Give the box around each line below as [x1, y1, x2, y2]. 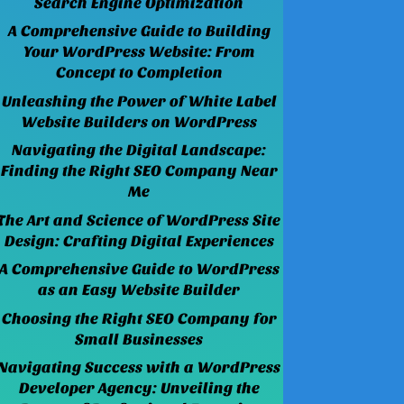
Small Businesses [75, 330, 204, 348]
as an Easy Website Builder [38, 281, 241, 299]
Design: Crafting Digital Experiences [4, 232, 274, 250]
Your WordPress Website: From [23, 43, 255, 61]
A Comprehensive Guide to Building [7, 23, 271, 41]
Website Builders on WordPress [21, 113, 257, 131]
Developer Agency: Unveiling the [18, 380, 260, 398]
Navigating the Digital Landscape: [12, 142, 267, 160]
